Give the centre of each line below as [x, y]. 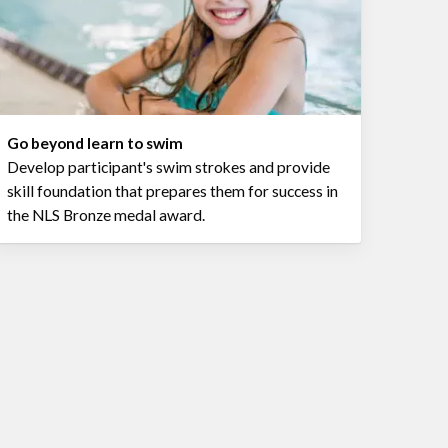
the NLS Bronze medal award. [106, 214]
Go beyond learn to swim [95, 142]
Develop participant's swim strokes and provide [169, 166]
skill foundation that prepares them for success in [173, 190]
